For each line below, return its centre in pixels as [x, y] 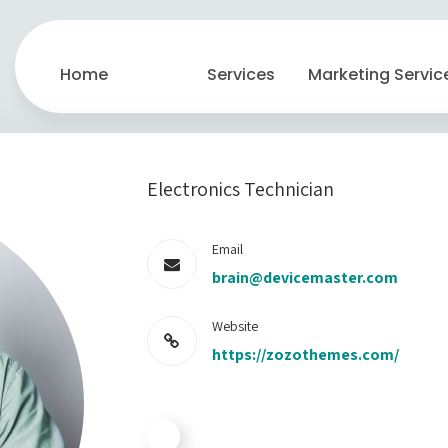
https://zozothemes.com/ [305, 354]
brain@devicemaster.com [304, 277]
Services [241, 74]
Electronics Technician [240, 189]
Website [234, 326]
